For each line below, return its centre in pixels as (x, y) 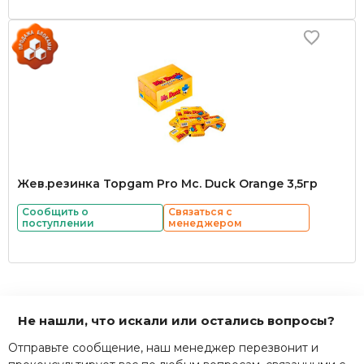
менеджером (205, 223)
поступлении (58, 223)
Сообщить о (55, 212)
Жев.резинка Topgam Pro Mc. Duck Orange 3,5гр (167, 184)
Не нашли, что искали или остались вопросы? (176, 321)
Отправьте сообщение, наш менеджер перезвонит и (163, 348)
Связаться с (200, 212)
